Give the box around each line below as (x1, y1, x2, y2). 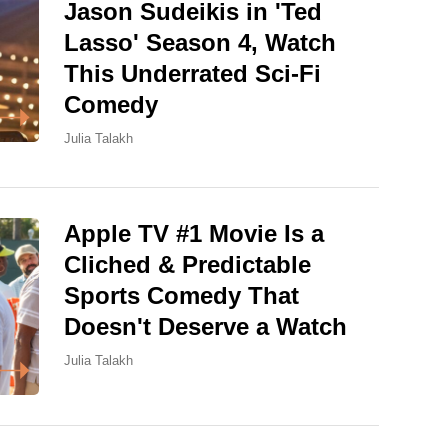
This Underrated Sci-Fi (64, 60, 321, 88)
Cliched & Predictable (64, 251, 311, 279)
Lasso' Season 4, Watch (64, 29, 336, 57)
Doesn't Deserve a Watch (64, 313, 347, 341)
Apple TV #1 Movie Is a (64, 220, 324, 248)
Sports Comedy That (64, 282, 299, 310)
